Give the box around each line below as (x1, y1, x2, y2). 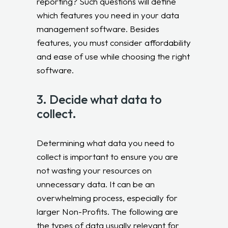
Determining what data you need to (37, 137, 175, 148)
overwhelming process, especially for (37, 192, 178, 203)
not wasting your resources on (37, 164, 152, 176)
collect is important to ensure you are (37, 151, 179, 162)
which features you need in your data (37, 9, 180, 20)
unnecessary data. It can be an (37, 178, 155, 189)
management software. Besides (37, 23, 160, 34)
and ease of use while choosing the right (37, 50, 190, 62)
